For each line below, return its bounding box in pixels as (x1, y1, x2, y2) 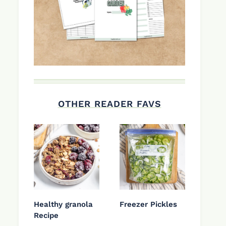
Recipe (34, 211, 59, 220)
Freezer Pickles (120, 200, 177, 209)
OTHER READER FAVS (58, 98, 161, 109)
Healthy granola (34, 200, 93, 209)
